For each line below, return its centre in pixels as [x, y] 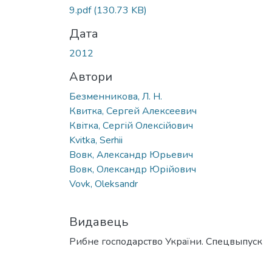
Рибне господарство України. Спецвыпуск [166, 241]
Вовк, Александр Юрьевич [131, 155]
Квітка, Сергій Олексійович [131, 125]
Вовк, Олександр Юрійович [133, 169]
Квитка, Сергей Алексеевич [133, 111]
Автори [91, 76]
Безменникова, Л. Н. [116, 96]
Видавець [99, 222]
